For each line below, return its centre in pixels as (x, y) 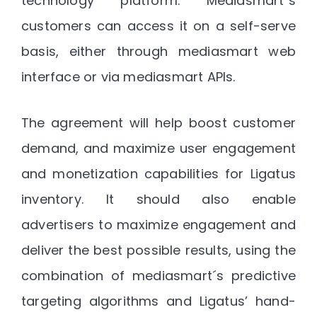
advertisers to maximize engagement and (158, 224)
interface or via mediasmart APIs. (128, 76)
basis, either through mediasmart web (158, 51)
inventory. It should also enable (158, 199)
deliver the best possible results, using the (158, 250)
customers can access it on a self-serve (158, 25)
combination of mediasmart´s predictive (158, 275)
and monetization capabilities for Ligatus (158, 173)
